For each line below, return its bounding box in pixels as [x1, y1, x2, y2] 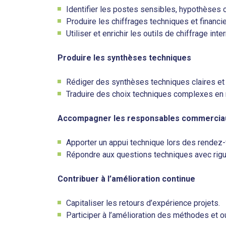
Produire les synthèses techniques [58, 53, 191, 63]
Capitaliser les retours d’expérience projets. [66, 198, 220, 208]
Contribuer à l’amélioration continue [58, 174, 195, 184]
